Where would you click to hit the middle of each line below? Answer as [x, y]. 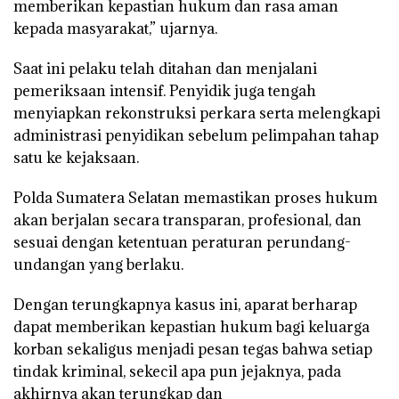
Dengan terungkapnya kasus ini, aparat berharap [185, 304]
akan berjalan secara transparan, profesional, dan [187, 220]
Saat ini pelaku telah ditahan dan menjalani [165, 68]
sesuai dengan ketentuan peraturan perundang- [182, 242]
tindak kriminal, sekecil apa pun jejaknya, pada [177, 371]
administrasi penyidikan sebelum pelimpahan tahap [196, 135]
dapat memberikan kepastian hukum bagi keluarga [191, 326]
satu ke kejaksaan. [76, 157]
